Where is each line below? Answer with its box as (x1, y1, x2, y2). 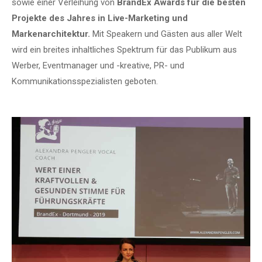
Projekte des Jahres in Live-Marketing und (12, 13, 188, 23)
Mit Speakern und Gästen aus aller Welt (90, 29, 242, 39)
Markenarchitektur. (12, 29, 90, 39)
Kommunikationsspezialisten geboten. (12, 76, 158, 87)
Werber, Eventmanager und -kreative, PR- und (12, 60, 184, 71)
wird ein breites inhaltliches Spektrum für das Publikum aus (12, 44, 237, 55)
